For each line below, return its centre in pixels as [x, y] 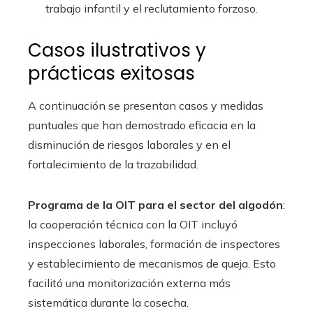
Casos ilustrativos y [117, 50]
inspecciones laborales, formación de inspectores [154, 244]
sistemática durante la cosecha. [108, 303]
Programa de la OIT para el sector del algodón [155, 205]
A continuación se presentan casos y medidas [146, 105]
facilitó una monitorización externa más [129, 283]
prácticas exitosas [111, 73]
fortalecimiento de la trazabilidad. [113, 164]
